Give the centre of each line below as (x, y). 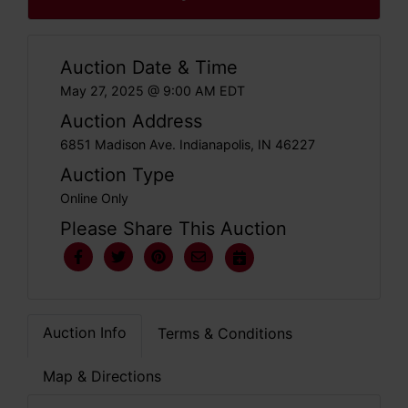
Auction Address (131, 121)
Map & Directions (102, 376)
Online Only (94, 198)
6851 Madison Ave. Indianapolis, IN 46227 (188, 144)
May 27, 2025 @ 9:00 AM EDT (153, 90)
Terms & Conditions (225, 333)
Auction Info (85, 332)
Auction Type (117, 174)
